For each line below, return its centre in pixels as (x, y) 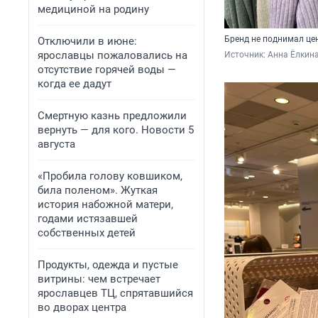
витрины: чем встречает (99, 279)
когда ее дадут (75, 84)
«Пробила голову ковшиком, (110, 176)
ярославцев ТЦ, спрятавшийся (115, 293)
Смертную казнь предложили (112, 116)
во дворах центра (82, 307)
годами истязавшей (88, 219)
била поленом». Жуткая (98, 190)
